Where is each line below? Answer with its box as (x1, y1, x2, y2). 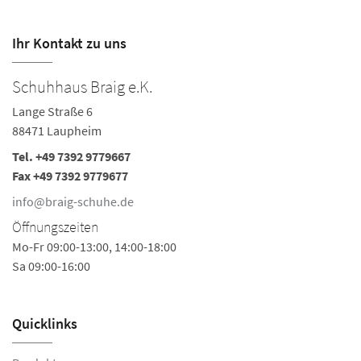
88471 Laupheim (12, 122, 102, 139)
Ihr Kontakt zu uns (12, 34, 127, 53)
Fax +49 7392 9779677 (12, 168, 128, 185)
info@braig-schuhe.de (12, 193, 134, 210)
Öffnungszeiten (12, 218, 98, 237)
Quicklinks (12, 314, 77, 334)
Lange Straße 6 (12, 103, 93, 120)
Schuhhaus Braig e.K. (12, 76, 152, 98)
